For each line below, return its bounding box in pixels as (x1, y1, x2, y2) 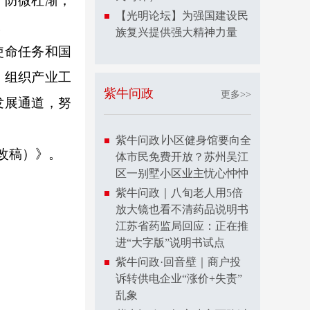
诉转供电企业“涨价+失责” (116, 273, 242, 284)
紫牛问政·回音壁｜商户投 (116, 256, 241, 268)
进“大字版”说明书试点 (116, 237, 225, 248)
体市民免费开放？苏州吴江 (116, 151, 248, 163)
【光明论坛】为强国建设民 (116, 10, 248, 21)
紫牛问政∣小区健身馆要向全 (116, 134, 251, 146)
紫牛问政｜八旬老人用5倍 (116, 187, 243, 199)
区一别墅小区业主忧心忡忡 (116, 167, 248, 179)
